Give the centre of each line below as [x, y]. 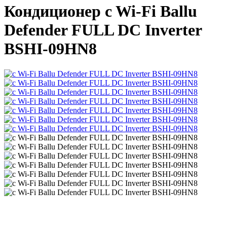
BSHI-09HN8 [50, 49]
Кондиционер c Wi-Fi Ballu [101, 11]
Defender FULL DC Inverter [103, 30]
